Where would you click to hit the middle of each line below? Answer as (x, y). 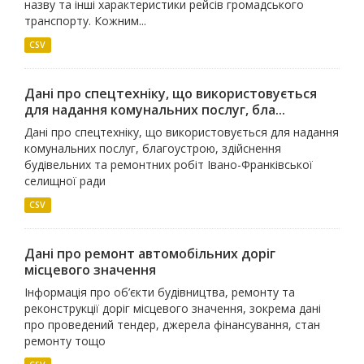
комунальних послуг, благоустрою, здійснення (153, 148)
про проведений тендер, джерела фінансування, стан (172, 325)
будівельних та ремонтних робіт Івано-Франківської (169, 165)
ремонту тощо (65, 341)
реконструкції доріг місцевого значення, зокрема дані (173, 308)
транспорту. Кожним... (85, 21)
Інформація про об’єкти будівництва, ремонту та (160, 292)
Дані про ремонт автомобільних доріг (150, 253)
